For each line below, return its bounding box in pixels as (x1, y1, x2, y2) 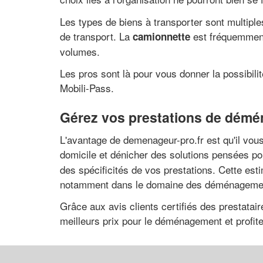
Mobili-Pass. (60, 80, 114, 95)
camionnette (133, 29, 190, 43)
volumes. (60, 43, 100, 59)
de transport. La (60, 28, 133, 43)
